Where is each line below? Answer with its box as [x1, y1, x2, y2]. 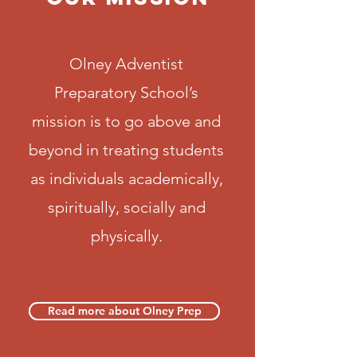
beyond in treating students [29, 140, 224, 159]
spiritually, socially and [47, 198, 206, 217]
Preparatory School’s [54, 83, 198, 102]
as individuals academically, [29, 169, 223, 188]
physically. [90, 226, 163, 245]
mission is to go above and [32, 112, 221, 131]
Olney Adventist [69, 54, 183, 73]
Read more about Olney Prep [47, 304, 202, 318]
